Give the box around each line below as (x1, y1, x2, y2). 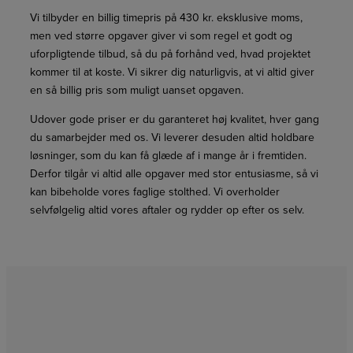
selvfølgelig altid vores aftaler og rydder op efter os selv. (30, 202, 304, 219)
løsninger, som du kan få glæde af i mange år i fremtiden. (30, 147, 307, 165)
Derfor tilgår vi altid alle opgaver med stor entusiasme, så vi (30, 165, 318, 183)
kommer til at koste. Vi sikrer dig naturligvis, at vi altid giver (30, 64, 314, 81)
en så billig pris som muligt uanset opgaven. (30, 82, 243, 99)
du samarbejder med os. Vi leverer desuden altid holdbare (30, 129, 314, 147)
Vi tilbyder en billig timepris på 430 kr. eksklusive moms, (30, 9, 303, 27)
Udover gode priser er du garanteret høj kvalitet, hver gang (30, 111, 319, 128)
